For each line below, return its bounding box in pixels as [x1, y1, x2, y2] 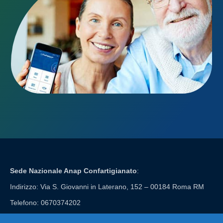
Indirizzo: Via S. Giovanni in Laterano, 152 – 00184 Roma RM [10, 182, 204, 191]
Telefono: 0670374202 [10, 198, 81, 207]
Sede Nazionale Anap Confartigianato [10, 166, 137, 175]
